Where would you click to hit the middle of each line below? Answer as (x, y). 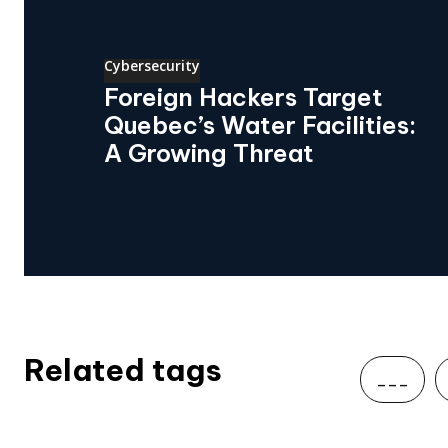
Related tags (123, 370)
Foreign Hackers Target (243, 97)
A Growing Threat (209, 153)
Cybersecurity (152, 66)
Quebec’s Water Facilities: (260, 125)
